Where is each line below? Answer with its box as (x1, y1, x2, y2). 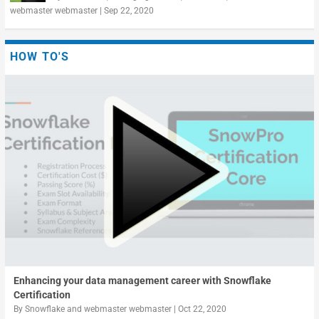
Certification (13, 288, 70, 300)
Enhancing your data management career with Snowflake (13, 274, 271, 286)
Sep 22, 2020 (103, 6, 154, 16)
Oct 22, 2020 (177, 303, 226, 314)
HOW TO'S (9, 50, 70, 64)
